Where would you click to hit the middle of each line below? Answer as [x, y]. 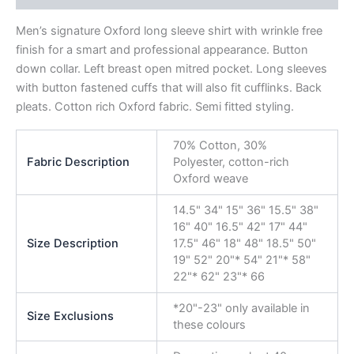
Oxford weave [210, 179]
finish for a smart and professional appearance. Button [162, 49]
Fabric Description [79, 162]
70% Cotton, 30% [220, 146]
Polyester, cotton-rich [231, 162]
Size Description [73, 244]
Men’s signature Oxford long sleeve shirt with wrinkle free [169, 30]
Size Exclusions [71, 316]
